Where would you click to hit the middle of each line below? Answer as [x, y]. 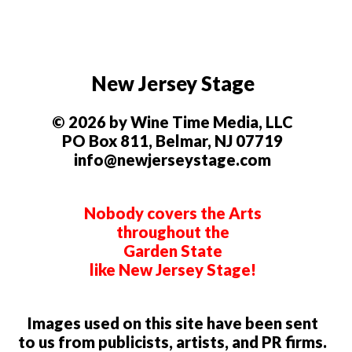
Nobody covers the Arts [172, 213]
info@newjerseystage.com [173, 160]
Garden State [172, 251]
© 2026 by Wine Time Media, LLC [173, 122]
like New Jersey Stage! [172, 270]
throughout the [172, 232]
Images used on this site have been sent [172, 323]
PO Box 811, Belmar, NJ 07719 [173, 141]
